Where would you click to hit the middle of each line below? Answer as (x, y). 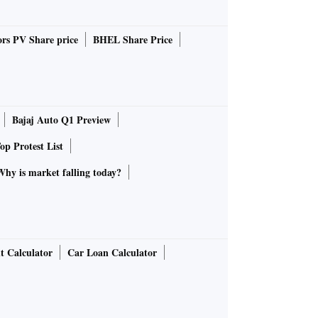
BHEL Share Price (133, 40)
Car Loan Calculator (112, 253)
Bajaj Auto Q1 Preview (61, 120)
